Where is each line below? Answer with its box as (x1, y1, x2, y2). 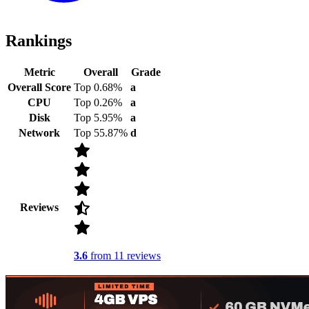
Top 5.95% (74, 112, 122, 124)
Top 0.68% (74, 81, 122, 94)
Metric (23, 66, 55, 79)
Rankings (6, 32, 72, 50)
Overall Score (8, 81, 71, 94)
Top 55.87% (74, 127, 128, 139)
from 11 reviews (88, 250, 161, 262)
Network (19, 127, 60, 139)
